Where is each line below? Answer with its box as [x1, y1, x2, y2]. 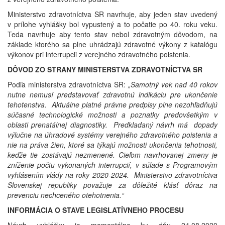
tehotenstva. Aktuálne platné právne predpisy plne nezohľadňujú [8, 99, 217, 110]
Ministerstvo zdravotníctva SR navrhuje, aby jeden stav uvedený [8, 9, 217, 20]
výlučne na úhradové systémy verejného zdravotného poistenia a [8, 130, 217, 140]
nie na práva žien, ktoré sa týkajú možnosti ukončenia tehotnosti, [8, 140, 217, 150]
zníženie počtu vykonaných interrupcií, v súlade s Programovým [8, 160, 217, 170]
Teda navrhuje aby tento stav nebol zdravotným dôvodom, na [8, 29, 217, 40]
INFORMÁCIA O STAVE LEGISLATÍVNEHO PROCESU [8, 205, 184, 215]
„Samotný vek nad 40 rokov [128, 79, 217, 90]
